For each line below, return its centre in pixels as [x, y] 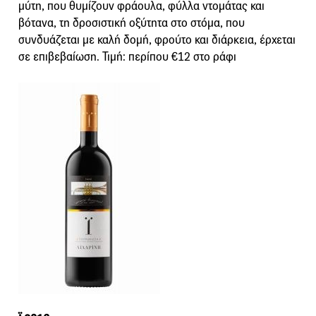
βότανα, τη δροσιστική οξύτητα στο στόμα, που [132, 23]
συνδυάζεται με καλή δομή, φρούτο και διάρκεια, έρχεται [157, 39]
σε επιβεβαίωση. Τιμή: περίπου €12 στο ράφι [127, 56]
